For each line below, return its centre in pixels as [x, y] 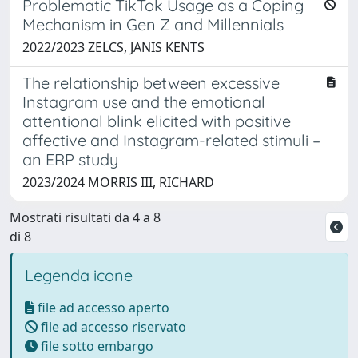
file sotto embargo [95, 346]
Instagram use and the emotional [144, 101]
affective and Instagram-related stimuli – [171, 140]
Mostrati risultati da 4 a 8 [85, 217]
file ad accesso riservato [112, 326]
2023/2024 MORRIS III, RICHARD [118, 182]
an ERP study [70, 159]
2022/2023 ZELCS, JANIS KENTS [113, 47]
